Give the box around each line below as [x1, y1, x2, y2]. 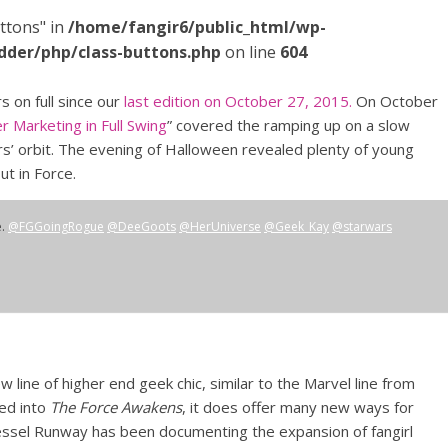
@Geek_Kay [264, 218, 329, 235]
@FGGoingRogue [8, 218, 104, 235]
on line [221, 41, 280, 63]
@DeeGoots [107, 218, 176, 235]
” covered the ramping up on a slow [167, 115, 410, 135]
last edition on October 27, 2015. [124, 91, 352, 111]
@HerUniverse [179, 218, 261, 235]
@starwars [332, 218, 392, 235]
